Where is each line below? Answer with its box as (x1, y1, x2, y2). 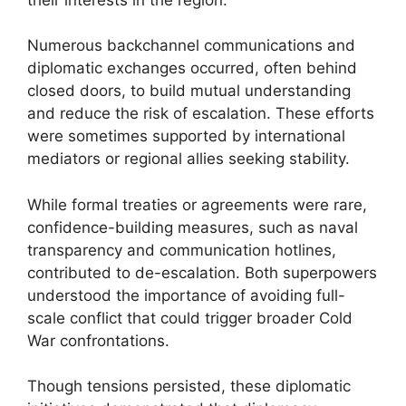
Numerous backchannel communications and (27, 36, 355, 54)
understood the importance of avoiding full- (27, 285, 345, 304)
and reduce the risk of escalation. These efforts (27, 104, 374, 122)
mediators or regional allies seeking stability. (27, 150, 350, 168)
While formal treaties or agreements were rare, (27, 195, 367, 214)
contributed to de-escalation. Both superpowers (27, 263, 377, 282)
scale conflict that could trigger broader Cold (27, 308, 353, 327)
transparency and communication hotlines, (27, 240, 336, 259)
